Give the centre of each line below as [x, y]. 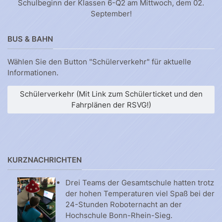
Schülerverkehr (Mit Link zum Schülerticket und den [111, 94]
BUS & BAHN [30, 39]
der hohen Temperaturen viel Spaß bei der [140, 194]
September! [111, 14]
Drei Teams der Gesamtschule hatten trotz [140, 183]
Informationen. [33, 73]
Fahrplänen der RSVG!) [111, 105]
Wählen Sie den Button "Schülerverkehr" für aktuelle [99, 62]
